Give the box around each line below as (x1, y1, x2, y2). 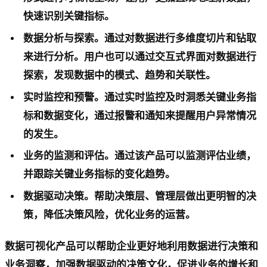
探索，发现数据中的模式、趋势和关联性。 (23, 69, 216, 81)
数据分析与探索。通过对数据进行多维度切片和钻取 (23, 32, 257, 44)
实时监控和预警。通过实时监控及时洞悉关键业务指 (23, 91, 257, 103)
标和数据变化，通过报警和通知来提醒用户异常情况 (23, 110, 257, 122)
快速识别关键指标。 (23, 10, 115, 22)
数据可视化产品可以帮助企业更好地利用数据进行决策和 (5, 240, 258, 252)
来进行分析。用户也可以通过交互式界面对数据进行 (23, 51, 257, 63)
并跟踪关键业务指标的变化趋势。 (23, 169, 176, 181)
